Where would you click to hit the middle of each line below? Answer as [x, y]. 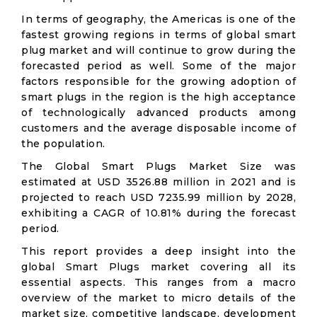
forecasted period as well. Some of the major [158, 66]
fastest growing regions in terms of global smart [158, 35]
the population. [63, 144]
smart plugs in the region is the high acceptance [158, 97]
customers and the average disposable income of [158, 128]
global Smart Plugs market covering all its [158, 267]
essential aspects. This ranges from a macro [158, 282]
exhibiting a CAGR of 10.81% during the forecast [158, 213]
